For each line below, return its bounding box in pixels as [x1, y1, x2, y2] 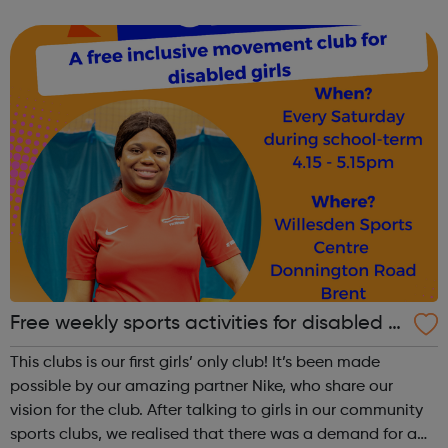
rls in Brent [10, 343, 104, 364]
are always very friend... [10, 24, 181, 41]
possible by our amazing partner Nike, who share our [10, 378, 393, 395]
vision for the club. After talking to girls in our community [10, 402, 423, 419]
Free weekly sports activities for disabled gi [10, 313, 405, 334]
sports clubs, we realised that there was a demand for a [10, 426, 417, 443]
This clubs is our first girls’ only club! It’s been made [10, 354, 380, 371]
